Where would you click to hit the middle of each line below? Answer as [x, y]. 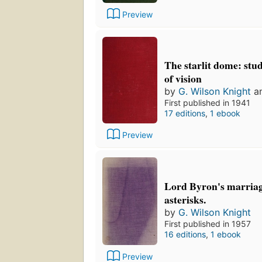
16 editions [185, 234]
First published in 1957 [208, 224]
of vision [183, 79]
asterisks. [185, 199]
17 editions [185, 113]
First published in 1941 [207, 103]
